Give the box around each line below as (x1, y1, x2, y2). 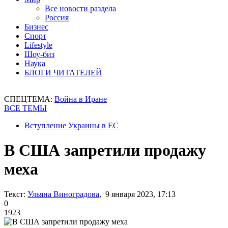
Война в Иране (54, 95, 107, 103)
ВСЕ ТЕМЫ (4, 104, 47, 112)
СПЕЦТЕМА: (4, 95, 54, 103)
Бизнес (24, 22, 48, 31)
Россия (45, 13, 69, 22)
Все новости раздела (45, 4, 116, 13)
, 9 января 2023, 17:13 (99, 189, 176, 198)
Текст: (4, 189, 25, 198)
